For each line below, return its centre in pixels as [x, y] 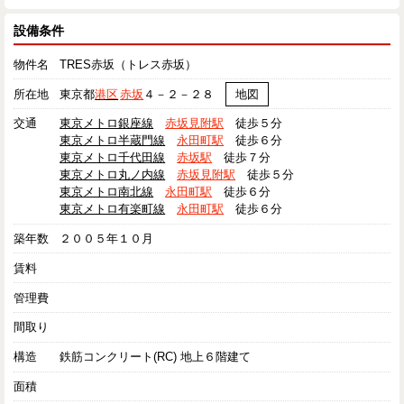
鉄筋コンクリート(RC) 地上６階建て [156, 357]
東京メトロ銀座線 [107, 124]
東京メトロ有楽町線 [113, 209]
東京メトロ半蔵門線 [113, 141]
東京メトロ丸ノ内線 [113, 175]
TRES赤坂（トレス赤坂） [129, 64]
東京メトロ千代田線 [113, 158]
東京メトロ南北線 [107, 192]
